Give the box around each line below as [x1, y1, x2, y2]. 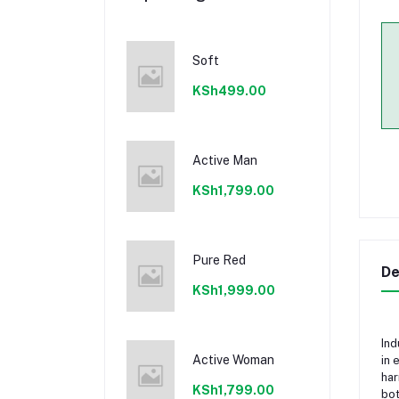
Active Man [192, 152, 258, 167]
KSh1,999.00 [192, 282, 276, 297]
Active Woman [192, 352, 275, 367]
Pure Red [192, 252, 247, 267]
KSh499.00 [192, 83, 267, 98]
